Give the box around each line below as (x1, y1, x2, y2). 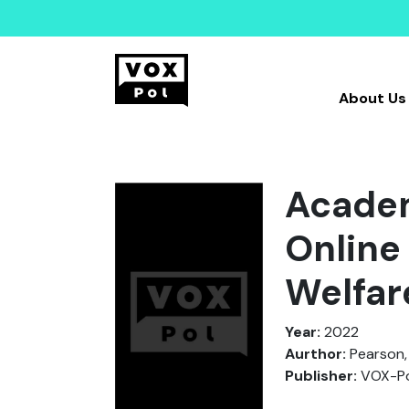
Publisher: (285, 366, 357, 385)
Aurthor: (285, 344, 346, 363)
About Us (338, 89, 406, 108)
